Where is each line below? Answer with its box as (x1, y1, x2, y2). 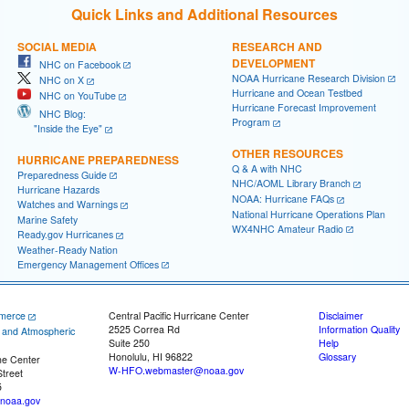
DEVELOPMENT (232, 54, 315, 71)
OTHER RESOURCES (232, 145, 343, 163)
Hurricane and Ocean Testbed (232, 86, 362, 100)
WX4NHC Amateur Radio (232, 221, 343, 236)
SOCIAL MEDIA (17, 37, 97, 55)
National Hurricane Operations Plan (232, 206, 385, 221)
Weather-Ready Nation (17, 242, 118, 257)
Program (232, 115, 270, 130)
